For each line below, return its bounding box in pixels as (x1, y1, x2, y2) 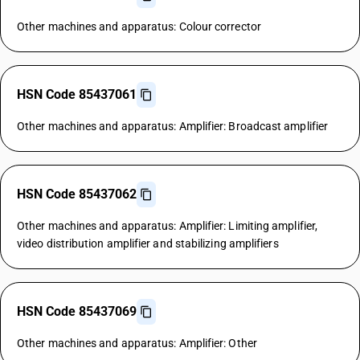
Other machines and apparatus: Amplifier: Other (17, 337, 257, 350)
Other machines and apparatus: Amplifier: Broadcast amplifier (17, 120, 329, 133)
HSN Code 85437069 (17, 304, 137, 319)
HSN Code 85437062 (17, 186, 137, 202)
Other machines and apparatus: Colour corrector (17, 20, 261, 33)
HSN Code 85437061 (17, 87, 137, 102)
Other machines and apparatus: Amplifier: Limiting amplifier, (17, 219, 318, 232)
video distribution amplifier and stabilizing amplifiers (17, 237, 279, 250)
